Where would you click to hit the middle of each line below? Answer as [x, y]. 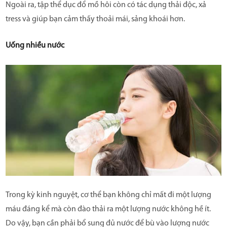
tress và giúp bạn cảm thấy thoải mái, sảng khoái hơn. [95, 19]
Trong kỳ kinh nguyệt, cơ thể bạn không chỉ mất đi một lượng [108, 195]
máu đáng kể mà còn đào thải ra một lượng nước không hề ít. [108, 210]
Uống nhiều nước [35, 45]
